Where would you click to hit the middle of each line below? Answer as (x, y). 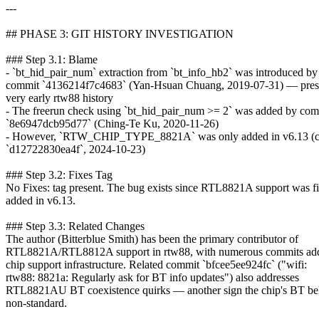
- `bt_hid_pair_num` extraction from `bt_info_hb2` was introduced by (162, 72)
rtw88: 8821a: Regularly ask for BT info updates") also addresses (152, 277)
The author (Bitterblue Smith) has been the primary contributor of (152, 239)
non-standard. (36, 303)
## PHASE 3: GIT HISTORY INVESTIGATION (120, 33)
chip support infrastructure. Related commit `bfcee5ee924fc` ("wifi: (156, 264)
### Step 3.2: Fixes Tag (59, 174)
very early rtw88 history (59, 98)
